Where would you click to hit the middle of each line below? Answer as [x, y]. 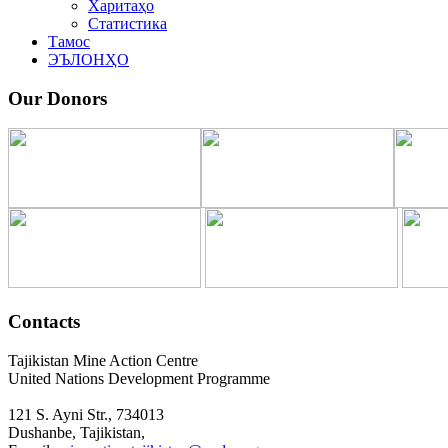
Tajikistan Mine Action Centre [107, 360]
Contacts [44, 322]
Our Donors [57, 98]
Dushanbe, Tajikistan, [82, 432]
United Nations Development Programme [139, 378]
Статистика [127, 23]
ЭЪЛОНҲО [88, 59]
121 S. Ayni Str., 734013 [92, 414]
